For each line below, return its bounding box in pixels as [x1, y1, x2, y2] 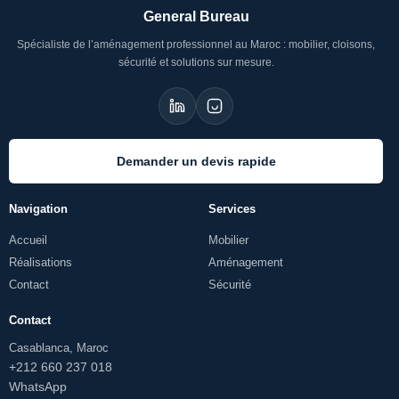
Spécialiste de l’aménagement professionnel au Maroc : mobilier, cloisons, [17, 38, 375, 52]
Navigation [9, 202, 68, 216]
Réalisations [9, 256, 72, 270]
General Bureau [142, 9, 249, 25]
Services [208, 202, 256, 216]
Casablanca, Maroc [9, 341, 109, 355]
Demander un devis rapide [116, 154, 276, 169]
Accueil [9, 233, 47, 248]
